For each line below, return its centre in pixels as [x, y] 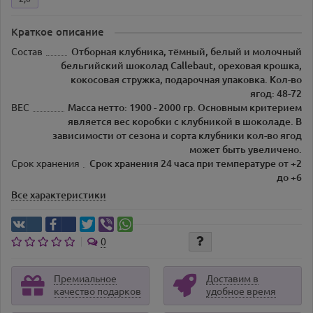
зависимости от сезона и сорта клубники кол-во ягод [177, 136]
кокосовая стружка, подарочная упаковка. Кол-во [186, 80]
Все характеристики [59, 195]
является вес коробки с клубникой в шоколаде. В [185, 122]
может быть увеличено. [246, 150]
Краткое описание [58, 32]
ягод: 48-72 [276, 94]
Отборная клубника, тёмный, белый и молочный [187, 52]
